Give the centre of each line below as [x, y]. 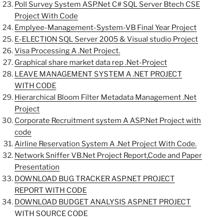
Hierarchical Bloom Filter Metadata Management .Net [106, 98]
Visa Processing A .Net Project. [67, 51]
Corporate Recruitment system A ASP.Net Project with [108, 121]
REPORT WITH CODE [51, 191]
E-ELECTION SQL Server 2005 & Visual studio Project [106, 39]
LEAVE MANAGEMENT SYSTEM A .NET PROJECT [98, 74]
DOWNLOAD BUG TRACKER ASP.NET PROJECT [95, 179]
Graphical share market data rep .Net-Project [91, 63]
